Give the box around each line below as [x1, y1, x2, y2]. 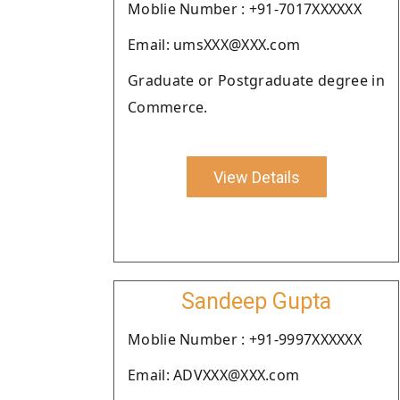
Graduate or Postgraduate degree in [128, 71, 385, 90]
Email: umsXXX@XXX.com [128, 35, 301, 54]
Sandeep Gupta [181, 288, 331, 314]
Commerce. [128, 97, 208, 117]
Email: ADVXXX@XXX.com [128, 365, 300, 385]
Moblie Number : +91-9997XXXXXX [128, 329, 362, 349]
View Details [212, 167, 300, 187]
